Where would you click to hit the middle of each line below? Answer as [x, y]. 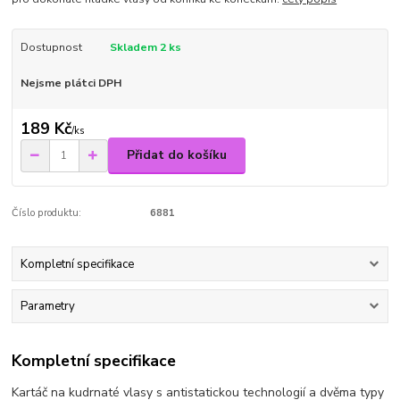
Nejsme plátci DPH [71, 83]
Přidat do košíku [177, 155]
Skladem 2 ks [145, 48]
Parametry [47, 307]
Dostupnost [51, 48]
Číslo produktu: [47, 212]
